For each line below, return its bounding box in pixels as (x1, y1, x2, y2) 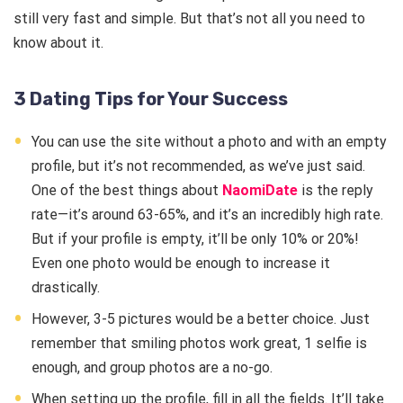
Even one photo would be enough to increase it (31, 255, 330, 273)
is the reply (298, 182, 373, 200)
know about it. (13, 34, 103, 52)
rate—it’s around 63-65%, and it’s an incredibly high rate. (31, 206, 383, 224)
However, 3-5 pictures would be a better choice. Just (31, 310, 370, 328)
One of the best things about (31, 182, 222, 200)
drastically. (31, 279, 100, 297)
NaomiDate (222, 182, 298, 200)
